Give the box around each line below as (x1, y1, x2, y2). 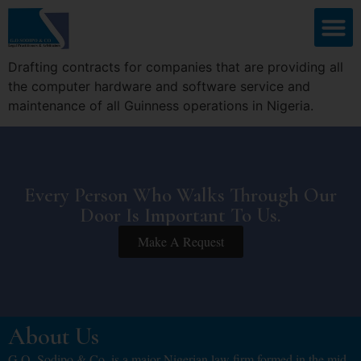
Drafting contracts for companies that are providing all (8, 58, 343, 75)
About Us (8, 322, 99, 352)
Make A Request (137, 233, 224, 251)
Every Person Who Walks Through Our (24, 183, 337, 208)
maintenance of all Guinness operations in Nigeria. (8, 97, 313, 114)
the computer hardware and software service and (8, 77, 310, 94)
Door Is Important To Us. (80, 203, 281, 228)
